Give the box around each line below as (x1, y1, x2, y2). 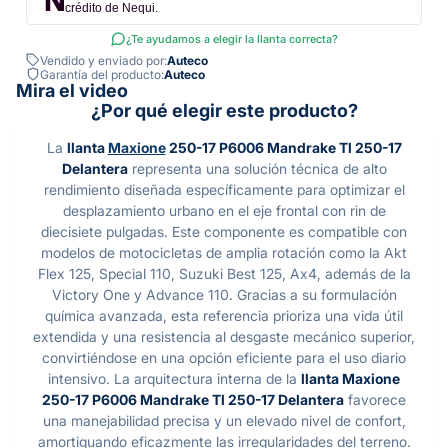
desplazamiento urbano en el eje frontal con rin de (62, 202, 386, 219)
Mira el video (16, 80, 128, 101)
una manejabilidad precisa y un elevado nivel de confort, (42, 412, 406, 429)
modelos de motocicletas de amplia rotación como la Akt (41, 244, 407, 261)
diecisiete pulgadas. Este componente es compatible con (41, 223, 407, 240)
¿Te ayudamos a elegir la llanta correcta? (126, 32, 338, 46)
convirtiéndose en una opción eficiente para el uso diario (42, 349, 406, 366)
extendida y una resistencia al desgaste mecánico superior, (33, 328, 415, 345)
